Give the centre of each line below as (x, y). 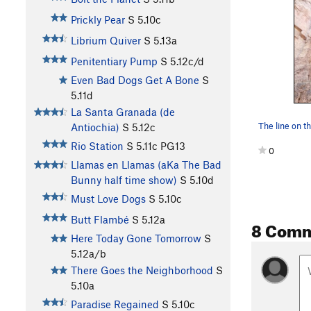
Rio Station (97, 146)
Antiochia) (95, 127)
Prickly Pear (98, 20)
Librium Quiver (106, 41)
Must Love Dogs (108, 199)
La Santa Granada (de (123, 112)
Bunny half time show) (124, 180)
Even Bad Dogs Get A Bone (135, 80)
